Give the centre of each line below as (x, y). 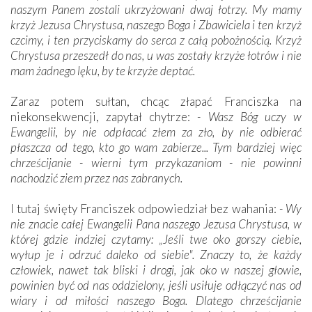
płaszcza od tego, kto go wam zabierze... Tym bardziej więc (156, 147)
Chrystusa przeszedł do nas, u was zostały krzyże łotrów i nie (156, 55)
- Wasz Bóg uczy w (246, 116)
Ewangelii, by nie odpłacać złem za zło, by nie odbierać (156, 132)
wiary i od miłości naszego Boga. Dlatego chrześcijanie (156, 300)
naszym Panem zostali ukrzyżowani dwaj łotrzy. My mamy (156, 9)
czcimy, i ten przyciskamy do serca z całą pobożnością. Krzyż (156, 40)
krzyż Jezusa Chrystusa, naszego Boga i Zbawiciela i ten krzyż (156, 24)
